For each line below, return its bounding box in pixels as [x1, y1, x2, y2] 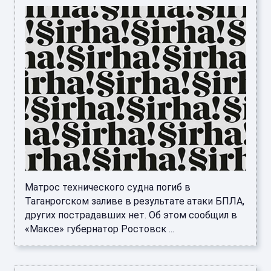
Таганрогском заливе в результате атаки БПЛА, [25, 195, 244, 207]
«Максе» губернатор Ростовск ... [25, 223, 174, 235]
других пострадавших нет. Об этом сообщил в [25, 209, 237, 221]
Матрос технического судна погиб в [25, 181, 191, 194]
